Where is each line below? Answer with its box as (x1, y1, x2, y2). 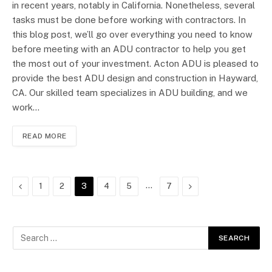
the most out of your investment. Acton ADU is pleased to (12, 58, 259, 69)
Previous (21, 180, 55, 191)
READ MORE (22, 131, 67, 140)
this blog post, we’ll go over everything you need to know (12, 29, 253, 39)
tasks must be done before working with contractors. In (12, 14, 246, 25)
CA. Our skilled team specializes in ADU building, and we (12, 87, 248, 98)
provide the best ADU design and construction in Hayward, (12, 72, 258, 83)
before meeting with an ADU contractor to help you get (12, 43, 246, 54)
